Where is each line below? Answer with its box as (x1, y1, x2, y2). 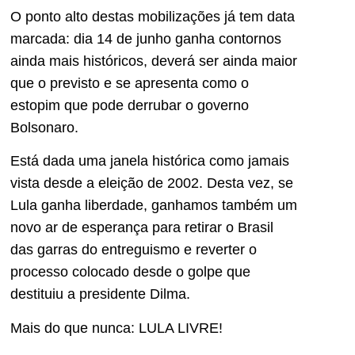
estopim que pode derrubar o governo (10, 97, 249, 113)
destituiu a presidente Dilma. (10, 286, 190, 303)
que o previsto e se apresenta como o (10, 74, 249, 91)
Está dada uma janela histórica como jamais (10, 153, 289, 170)
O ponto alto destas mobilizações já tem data (10, 8, 295, 25)
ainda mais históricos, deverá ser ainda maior (10, 52, 297, 69)
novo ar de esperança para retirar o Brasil (10, 219, 273, 236)
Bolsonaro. (10, 119, 78, 136)
